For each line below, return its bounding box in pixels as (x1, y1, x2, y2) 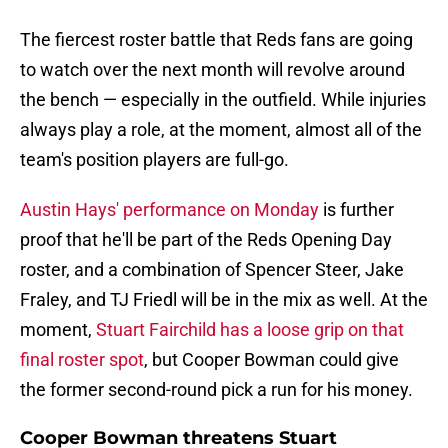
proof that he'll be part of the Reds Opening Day (20, 229, 392, 251)
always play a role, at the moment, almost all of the (20, 119, 422, 141)
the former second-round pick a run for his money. (20, 379, 413, 401)
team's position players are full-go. (20, 149, 289, 171)
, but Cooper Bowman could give (144, 349, 399, 371)
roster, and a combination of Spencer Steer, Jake (20, 259, 404, 281)
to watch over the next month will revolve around (20, 59, 405, 81)
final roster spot (20, 349, 144, 371)
